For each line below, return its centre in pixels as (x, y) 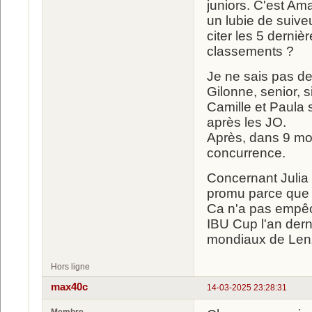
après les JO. (247, 123)
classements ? (250, 52)
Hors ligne (70, 267)
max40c (69, 287)
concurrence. (246, 153)
